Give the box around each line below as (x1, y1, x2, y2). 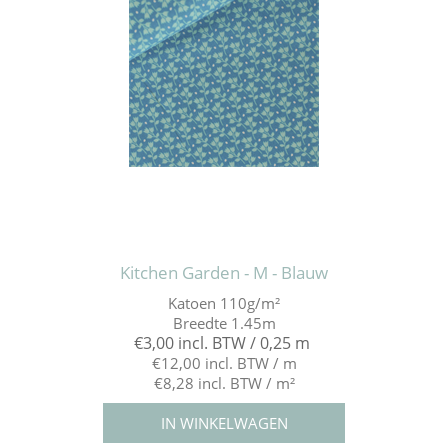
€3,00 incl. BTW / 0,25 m (133, 332, 310, 355)
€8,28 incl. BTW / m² (153, 373, 295, 394)
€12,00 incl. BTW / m (151, 353, 297, 374)
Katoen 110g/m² (168, 293, 280, 314)
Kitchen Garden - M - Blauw (120, 261, 328, 285)
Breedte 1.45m (172, 313, 276, 334)
